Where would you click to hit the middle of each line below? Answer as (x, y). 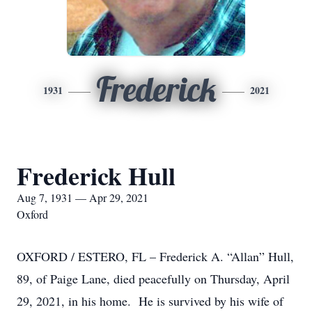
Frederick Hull (96, 175)
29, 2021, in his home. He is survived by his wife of (150, 301)
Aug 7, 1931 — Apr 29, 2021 (83, 197)
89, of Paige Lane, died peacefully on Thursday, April (153, 279)
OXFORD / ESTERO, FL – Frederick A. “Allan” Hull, (155, 256)
